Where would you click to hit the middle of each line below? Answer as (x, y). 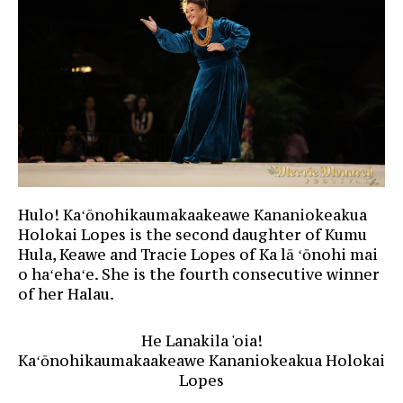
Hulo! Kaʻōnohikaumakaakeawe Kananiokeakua (193, 215)
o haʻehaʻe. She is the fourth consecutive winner (199, 274)
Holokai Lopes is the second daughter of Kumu (193, 234)
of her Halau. (66, 294)
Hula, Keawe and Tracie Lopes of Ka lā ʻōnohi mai (198, 254)
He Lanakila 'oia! (201, 340)
